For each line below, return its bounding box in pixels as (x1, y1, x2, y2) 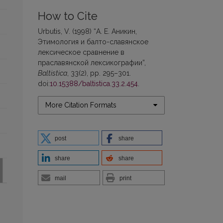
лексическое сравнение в (38, 48, 124, 56)
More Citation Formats (45, 101, 116, 109)
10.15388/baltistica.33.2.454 (50, 79, 138, 88)
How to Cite (38, 9, 98, 22)
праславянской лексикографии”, (38, 58, 146, 67)
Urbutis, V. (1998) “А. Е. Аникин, (38, 27, 137, 35)
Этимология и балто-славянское (38, 37, 148, 46)
